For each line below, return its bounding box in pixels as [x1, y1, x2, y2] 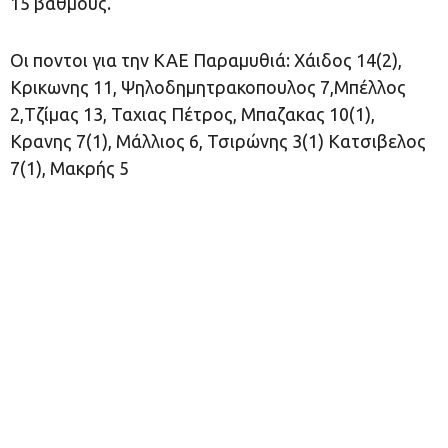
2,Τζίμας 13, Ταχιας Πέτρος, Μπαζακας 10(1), [10, 103, 375, 124]
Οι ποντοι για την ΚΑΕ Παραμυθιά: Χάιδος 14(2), [10, 49, 402, 70]
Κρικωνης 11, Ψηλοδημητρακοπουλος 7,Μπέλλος [10, 76, 406, 97]
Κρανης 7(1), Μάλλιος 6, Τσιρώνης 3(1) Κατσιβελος [10, 130, 426, 151]
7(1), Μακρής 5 [10, 157, 129, 178]
